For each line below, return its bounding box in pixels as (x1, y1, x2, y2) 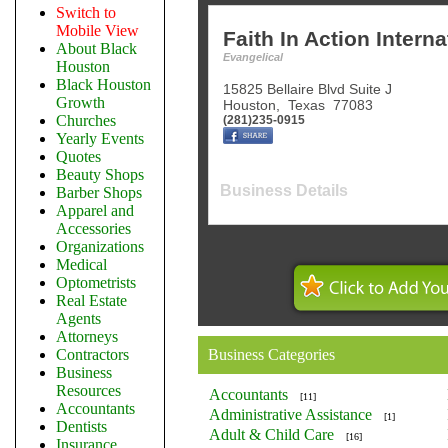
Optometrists (56, 274, 136, 291)
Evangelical (223, 51, 283, 64)
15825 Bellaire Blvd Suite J (223, 80, 392, 97)
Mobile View (56, 22, 139, 39)
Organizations (56, 238, 144, 255)
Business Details (220, 182, 348, 199)
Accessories (56, 220, 131, 237)
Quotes (56, 148, 101, 165)
